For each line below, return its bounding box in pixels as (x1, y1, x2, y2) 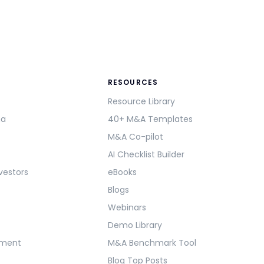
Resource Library (107, 95, 175, 108)
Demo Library (107, 219, 162, 232)
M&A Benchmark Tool (107, 237, 196, 249)
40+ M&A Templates (107, 113, 193, 126)
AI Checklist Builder (107, 148, 184, 161)
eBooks (107, 166, 137, 179)
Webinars (107, 202, 146, 214)
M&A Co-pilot (107, 131, 163, 143)
